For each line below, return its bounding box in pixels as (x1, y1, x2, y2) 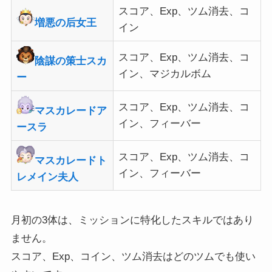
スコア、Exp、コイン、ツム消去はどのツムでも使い (10, 250, 256, 262)
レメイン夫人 (16, 171, 79, 183)
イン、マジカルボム (118, 67, 212, 80)
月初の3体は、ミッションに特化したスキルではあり (10, 214, 254, 226)
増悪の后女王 (35, 16, 97, 29)
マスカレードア (35, 104, 107, 117)
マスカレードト (35, 154, 107, 166)
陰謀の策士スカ (35, 55, 107, 67)
